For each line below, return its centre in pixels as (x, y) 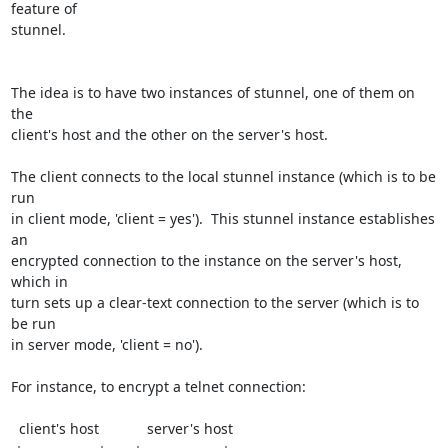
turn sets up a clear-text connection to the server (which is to (214, 302)
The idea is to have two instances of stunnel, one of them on (212, 92)
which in (39, 281)
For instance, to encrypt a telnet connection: (158, 386)
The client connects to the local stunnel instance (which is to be (223, 176)
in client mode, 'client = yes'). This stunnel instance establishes (222, 218)
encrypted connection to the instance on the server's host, (206, 260)
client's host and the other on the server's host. (169, 134)
